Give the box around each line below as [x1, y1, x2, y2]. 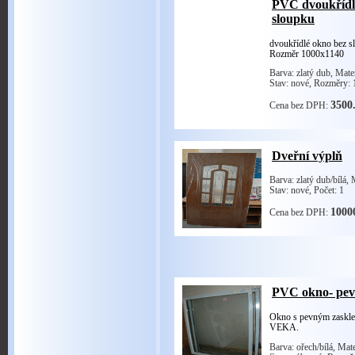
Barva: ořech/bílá [269, 342, 333, 353]
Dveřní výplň [271, 148, 342, 162]
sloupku [271, 12, 315, 26]
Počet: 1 [313, 185, 344, 197]
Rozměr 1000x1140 [269, 48, 346, 59]
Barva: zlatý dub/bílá [269, 175, 346, 186]
